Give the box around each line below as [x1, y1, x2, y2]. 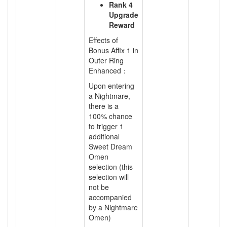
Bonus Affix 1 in [89, 45, 138, 55]
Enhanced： [89, 65, 128, 75]
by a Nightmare [89, 202, 138, 212]
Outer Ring [89, 55, 124, 65]
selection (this [89, 162, 133, 172]
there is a [89, 101, 119, 111]
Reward [109, 20, 135, 30]
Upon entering [89, 81, 134, 91]
